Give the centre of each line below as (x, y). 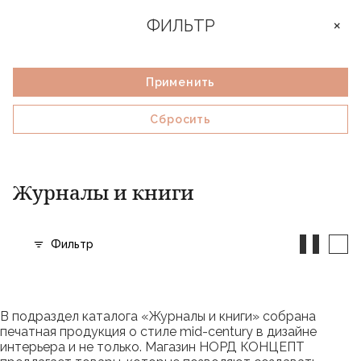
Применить (180, 82)
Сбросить (180, 119)
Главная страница (52, 133)
